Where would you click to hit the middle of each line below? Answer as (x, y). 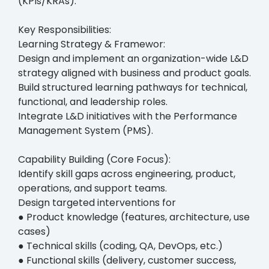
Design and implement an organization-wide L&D (133, 58)
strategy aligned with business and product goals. (134, 73)
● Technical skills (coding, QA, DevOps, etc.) (120, 246)
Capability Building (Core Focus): (94, 159)
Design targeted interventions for (97, 202)
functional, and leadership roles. (93, 101)
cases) (34, 231)
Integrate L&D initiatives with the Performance (128, 116)
